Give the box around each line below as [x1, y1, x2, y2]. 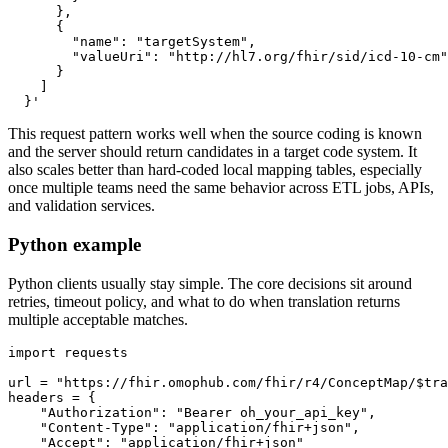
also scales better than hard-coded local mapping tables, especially [8, 161, 422, 179]
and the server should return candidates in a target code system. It [8, 143, 417, 161]
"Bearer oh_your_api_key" [176, 404, 368, 420]
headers [8, 389, 72, 405]
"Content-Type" [40, 419, 152, 435]
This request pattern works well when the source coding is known [8, 125, 422, 143]
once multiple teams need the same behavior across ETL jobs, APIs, [8, 179, 434, 197]
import [8, 344, 56, 360]
